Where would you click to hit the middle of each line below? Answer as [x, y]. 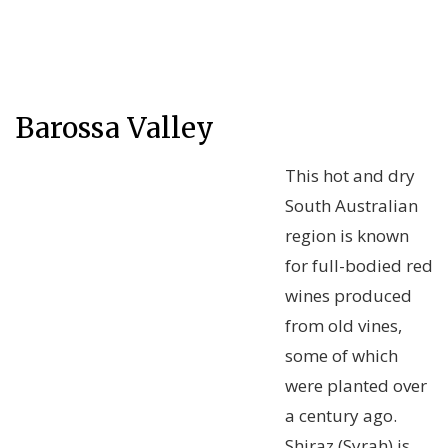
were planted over [356, 386]
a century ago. [341, 416]
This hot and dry [350, 176]
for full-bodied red [359, 266]
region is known [347, 236]
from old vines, [343, 326]
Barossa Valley [114, 128]
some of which [341, 356]
